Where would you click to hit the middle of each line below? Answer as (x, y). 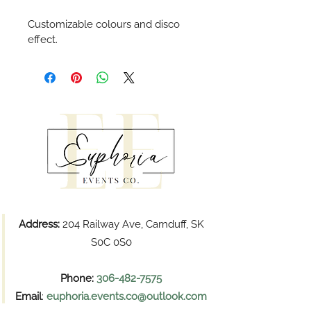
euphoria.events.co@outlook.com (127, 297)
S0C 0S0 (111, 243)
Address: (39, 225)
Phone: (78, 279)
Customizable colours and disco (105, 25)
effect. (43, 40)
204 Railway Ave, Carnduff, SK (132, 225)
